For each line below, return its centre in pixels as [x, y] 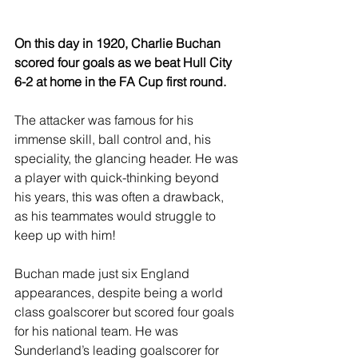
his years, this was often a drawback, [121, 197]
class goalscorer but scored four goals [126, 312]
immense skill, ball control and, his [114, 139]
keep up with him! [65, 235]
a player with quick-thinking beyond [118, 177]
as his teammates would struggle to [117, 216]
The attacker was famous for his [105, 120]
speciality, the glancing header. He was [128, 158]
